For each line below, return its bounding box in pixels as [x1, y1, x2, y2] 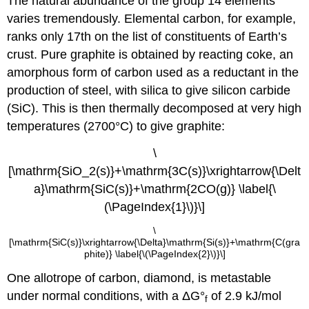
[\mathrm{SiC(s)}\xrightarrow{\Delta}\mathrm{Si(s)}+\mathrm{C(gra [9, 236, 300, 248]
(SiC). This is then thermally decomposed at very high [7, 101, 302, 116]
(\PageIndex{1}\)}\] [104, 200, 205, 215]
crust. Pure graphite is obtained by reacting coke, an [7, 48, 294, 62]
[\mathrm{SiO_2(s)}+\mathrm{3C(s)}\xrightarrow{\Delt [8, 164, 301, 179]
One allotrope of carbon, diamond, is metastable [7, 270, 272, 285]
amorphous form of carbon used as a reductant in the [7, 66, 299, 80]
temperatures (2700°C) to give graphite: [7, 119, 226, 134]
